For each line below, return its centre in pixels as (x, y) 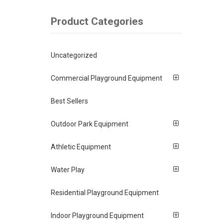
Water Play (68, 170)
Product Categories (97, 21)
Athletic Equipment (81, 147)
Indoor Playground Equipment (97, 216)
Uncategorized (74, 56)
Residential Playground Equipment (105, 193)
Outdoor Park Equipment (90, 124)
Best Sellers (69, 101)
